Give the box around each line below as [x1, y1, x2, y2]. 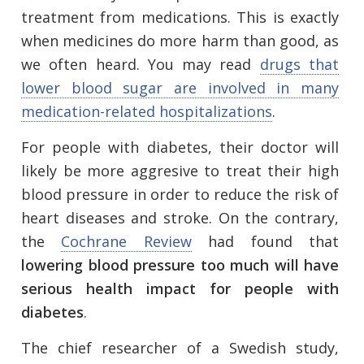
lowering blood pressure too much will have [21, 255, 339, 275]
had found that [191, 232, 340, 252]
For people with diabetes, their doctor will [21, 137, 339, 158]
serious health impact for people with [21, 279, 339, 299]
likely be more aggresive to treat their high [21, 161, 339, 181]
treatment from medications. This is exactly [21, 7, 339, 28]
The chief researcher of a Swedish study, [21, 338, 339, 358]
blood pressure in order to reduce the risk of [21, 184, 339, 205]
